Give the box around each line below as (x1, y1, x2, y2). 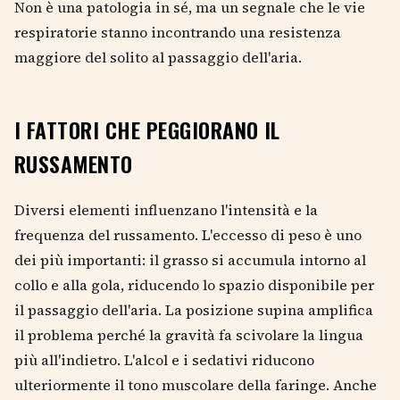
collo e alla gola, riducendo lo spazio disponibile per (14, 274, 374, 295)
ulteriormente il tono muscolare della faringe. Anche (14, 374, 377, 395)
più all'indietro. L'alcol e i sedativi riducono (14, 349, 314, 370)
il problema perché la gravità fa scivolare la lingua (14, 324, 363, 345)
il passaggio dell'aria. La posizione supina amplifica (14, 299, 373, 320)
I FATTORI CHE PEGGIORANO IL (14, 112, 280, 146)
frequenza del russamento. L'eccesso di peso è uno (14, 224, 362, 245)
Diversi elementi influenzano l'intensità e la (14, 199, 318, 220)
